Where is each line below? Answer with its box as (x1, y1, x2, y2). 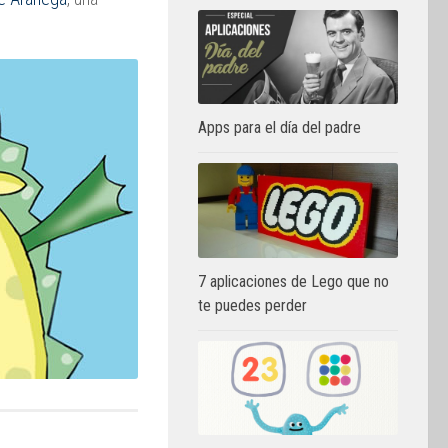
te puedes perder (198, 295, 307, 315)
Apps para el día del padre (198, 118, 361, 138)
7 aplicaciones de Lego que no (198, 271, 389, 291)
